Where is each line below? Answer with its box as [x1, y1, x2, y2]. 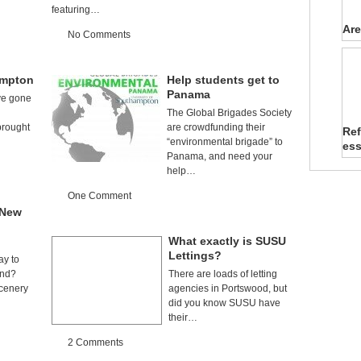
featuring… [52, 4, 100, 15]
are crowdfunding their [167, 122, 265, 133]
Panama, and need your [167, 151, 272, 162]
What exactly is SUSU [168, 234, 286, 247]
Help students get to [167, 73, 280, 86]
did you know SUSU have [168, 297, 280, 309]
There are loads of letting [168, 268, 277, 280]
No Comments [68, 29, 131, 40]
